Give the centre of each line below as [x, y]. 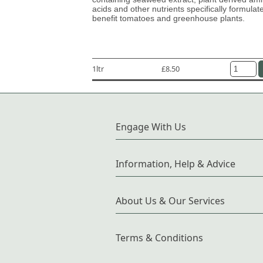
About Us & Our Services [170, 200]
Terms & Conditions [159, 237]
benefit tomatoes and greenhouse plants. [168, 18]
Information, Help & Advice [176, 163]
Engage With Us [151, 127]
